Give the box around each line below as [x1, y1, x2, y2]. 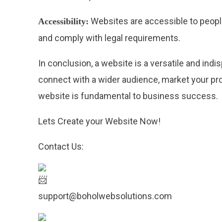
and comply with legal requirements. [38, 33, 181, 44]
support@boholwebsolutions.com [38, 191, 172, 202]
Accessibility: [38, 16, 89, 27]
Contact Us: [38, 141, 84, 152]
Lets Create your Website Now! [38, 116, 161, 127]
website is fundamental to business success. [38, 91, 219, 102]
